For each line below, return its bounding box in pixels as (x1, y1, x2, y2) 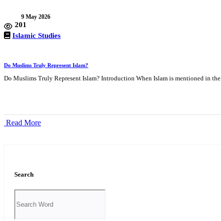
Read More (6, 118, 41, 127)
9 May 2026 (21, 13, 50, 20)
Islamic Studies (12, 31, 61, 39)
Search (14, 170, 34, 178)
